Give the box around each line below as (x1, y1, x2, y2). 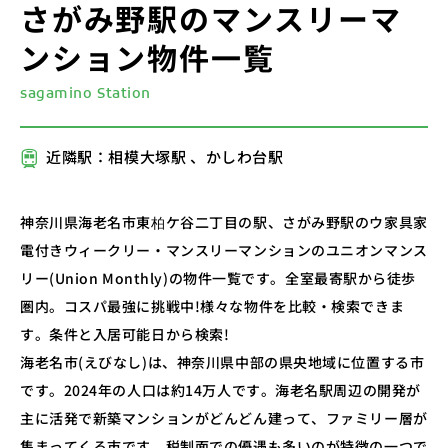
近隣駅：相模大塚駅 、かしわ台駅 (46, 145, 284, 167)
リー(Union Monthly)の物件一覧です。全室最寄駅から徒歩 (20, 267, 417, 288)
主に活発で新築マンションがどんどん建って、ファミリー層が (20, 407, 428, 428)
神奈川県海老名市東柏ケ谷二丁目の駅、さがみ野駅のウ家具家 (20, 211, 428, 232)
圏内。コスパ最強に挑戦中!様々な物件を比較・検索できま (20, 295, 405, 316)
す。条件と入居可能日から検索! (20, 323, 230, 344)
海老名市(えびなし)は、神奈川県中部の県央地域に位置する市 (20, 351, 425, 372)
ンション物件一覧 (20, 34, 275, 79)
